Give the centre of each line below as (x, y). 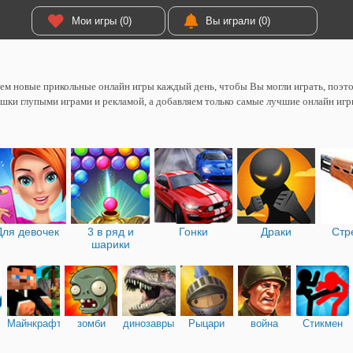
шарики (110, 244)
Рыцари (207, 323)
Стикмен (322, 323)
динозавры (149, 323)
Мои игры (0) (101, 21)
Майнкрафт (34, 323)
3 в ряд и (110, 232)
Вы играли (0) (238, 21)
